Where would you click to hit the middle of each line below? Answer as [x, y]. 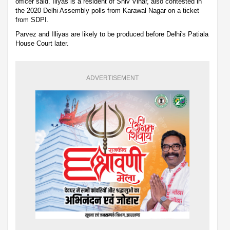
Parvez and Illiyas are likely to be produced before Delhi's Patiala [112, 34]
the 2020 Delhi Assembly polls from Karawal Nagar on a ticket [107, 10]
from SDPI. [32, 20]
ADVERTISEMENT [112, 78]
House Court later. [42, 43]
